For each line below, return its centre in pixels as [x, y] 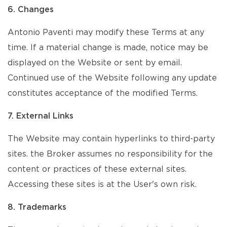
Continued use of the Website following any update [112, 78]
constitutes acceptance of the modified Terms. [103, 93]
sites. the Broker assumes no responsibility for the [110, 154]
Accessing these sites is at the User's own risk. [102, 184]
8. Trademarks [37, 207]
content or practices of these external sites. [97, 169]
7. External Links [41, 116]
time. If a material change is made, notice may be [108, 48]
